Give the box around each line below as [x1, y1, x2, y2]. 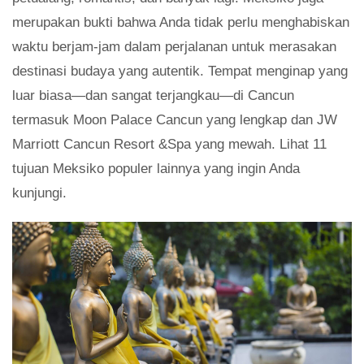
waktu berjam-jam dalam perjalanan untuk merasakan [12, 38, 336, 54]
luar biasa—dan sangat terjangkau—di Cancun [12, 87, 294, 103]
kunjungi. [12, 184, 67, 201]
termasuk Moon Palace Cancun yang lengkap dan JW [12, 111, 337, 128]
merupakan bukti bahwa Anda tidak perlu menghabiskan [12, 14, 349, 30]
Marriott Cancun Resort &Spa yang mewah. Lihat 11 [12, 136, 327, 152]
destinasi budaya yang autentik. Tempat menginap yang [12, 63, 348, 79]
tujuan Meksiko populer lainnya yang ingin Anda [12, 160, 300, 176]
